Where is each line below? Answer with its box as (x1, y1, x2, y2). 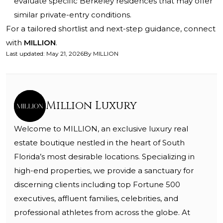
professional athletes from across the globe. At (14, 208, 190, 218)
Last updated (6, 50, 43, 58)
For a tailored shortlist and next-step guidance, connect (6, 24, 216, 34)
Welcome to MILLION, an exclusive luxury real (14, 124, 188, 134)
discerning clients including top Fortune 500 (14, 180, 180, 190)
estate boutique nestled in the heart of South (14, 138, 185, 148)
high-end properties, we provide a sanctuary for (14, 166, 194, 176)
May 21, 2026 (46, 50, 84, 58)
